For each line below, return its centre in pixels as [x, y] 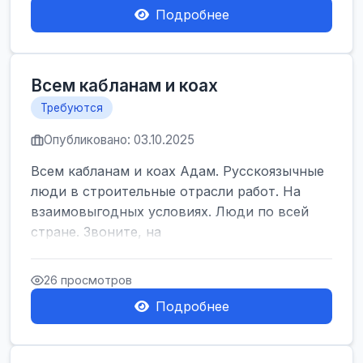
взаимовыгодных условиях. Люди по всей [170, 211]
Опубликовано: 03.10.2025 [119, 140]
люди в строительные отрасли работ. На [166, 191]
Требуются [72, 108]
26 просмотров [88, 280]
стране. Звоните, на [96, 232]
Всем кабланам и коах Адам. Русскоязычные [177, 171]
